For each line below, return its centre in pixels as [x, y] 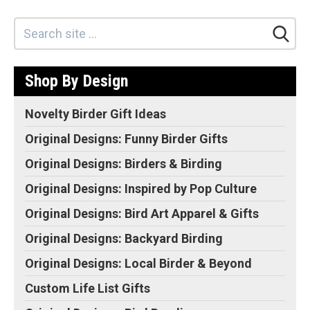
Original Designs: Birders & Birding [124, 164]
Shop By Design [76, 81]
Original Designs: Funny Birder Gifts [126, 139]
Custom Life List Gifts [88, 289]
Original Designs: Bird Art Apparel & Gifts [142, 214]
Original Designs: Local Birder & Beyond [138, 264]
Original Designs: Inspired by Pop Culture [141, 189]
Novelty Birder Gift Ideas [95, 114]
